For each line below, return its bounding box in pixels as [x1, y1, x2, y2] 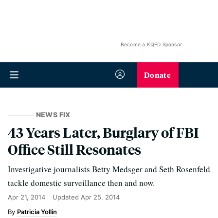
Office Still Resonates [8, 140, 141, 158]
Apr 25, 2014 [81, 193, 120, 201]
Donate [144, 69, 171, 80]
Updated [53, 193, 81, 201]
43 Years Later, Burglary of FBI [8, 123, 199, 141]
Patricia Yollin [17, 208, 57, 216]
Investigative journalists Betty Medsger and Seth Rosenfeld [8, 163, 210, 175]
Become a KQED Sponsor [120, 41, 182, 47]
